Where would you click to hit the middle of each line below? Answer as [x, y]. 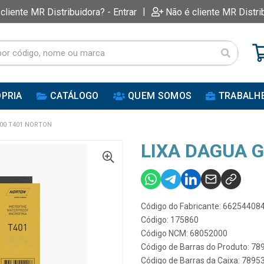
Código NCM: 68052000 [184, 233]
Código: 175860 [170, 220]
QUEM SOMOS [160, 96]
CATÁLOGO [75, 96]
